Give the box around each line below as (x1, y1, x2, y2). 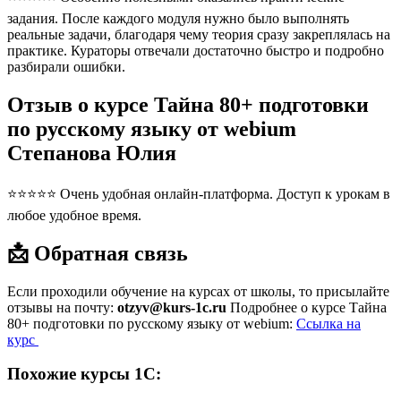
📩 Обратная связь (7, 241, 188, 265)
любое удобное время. (7, 207, 141, 223)
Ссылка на (296, 315, 361, 331)
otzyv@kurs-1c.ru (117, 299, 226, 315)
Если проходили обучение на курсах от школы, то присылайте (7, 283, 389, 299)
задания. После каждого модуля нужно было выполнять (7, 11, 349, 27)
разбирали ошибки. (7, 59, 125, 75)
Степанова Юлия (7, 141, 176, 166)
